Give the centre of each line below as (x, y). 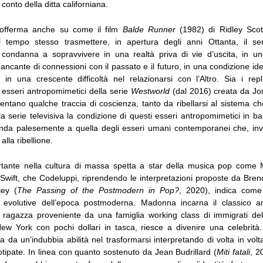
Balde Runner (149, 30)
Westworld (150, 91)
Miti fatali (233, 252)
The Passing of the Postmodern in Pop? (98, 190)
